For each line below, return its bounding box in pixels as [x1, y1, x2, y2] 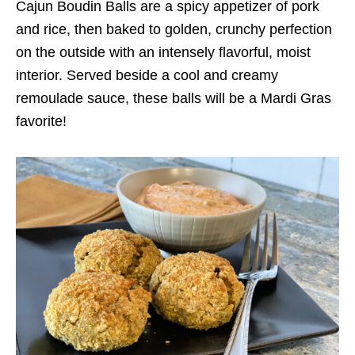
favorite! [16, 113, 67, 129]
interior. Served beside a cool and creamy [16, 67, 278, 83]
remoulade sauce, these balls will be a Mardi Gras [16, 90, 331, 106]
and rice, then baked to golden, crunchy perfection [16, 21, 332, 37]
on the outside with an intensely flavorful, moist [16, 44, 311, 60]
